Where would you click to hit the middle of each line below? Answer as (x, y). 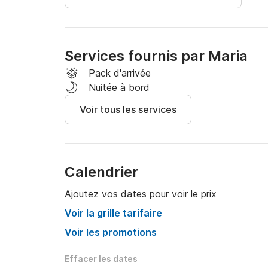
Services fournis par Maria (156, 56)
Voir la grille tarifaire (113, 213)
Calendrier (101, 172)
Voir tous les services (128, 109)
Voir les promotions (111, 232)
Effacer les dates (101, 259)
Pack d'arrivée (120, 73)
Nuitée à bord (119, 87)
